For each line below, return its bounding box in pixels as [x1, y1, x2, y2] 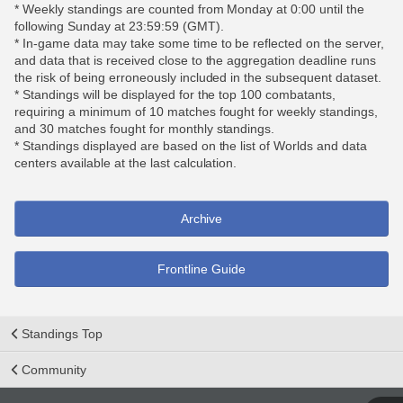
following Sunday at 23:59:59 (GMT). [14, 19, 224, 33]
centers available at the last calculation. [14, 156, 237, 170]
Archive [180, 211, 223, 226]
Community [22, 363, 86, 377]
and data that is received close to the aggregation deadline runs [14, 53, 377, 67]
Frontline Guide [157, 262, 246, 276]
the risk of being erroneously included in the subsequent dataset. [14, 70, 382, 85]
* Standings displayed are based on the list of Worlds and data [14, 139, 368, 153]
